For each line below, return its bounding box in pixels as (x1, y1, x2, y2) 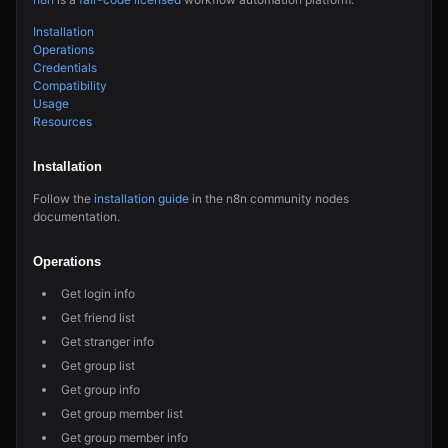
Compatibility (33, 78, 107, 93)
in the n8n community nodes (189, 191, 349, 206)
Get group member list (61, 406, 183, 421)
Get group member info (61, 430, 188, 445)
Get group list (61, 358, 135, 373)
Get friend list (61, 310, 135, 325)
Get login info (61, 286, 135, 301)
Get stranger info (61, 334, 154, 349)
